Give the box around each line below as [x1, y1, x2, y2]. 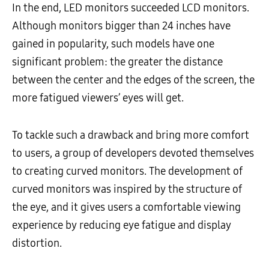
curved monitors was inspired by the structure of [12, 183, 242, 196]
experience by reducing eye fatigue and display [12, 219, 231, 232]
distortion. [12, 237, 62, 250]
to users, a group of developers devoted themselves [12, 147, 254, 160]
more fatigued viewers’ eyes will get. [12, 91, 184, 105]
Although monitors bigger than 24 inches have [12, 19, 231, 33]
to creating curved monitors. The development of [12, 165, 243, 178]
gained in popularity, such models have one [12, 37, 214, 51]
